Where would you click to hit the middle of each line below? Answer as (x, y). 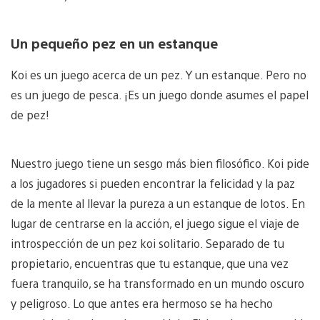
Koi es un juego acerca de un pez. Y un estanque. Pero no (159, 75)
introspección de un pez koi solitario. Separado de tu (147, 244)
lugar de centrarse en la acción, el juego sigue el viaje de (155, 224)
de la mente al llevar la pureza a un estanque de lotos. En (158, 204)
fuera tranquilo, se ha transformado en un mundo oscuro (157, 284)
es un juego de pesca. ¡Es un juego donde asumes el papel (160, 95)
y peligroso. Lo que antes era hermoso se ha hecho (142, 304)
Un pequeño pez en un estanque (114, 42)
